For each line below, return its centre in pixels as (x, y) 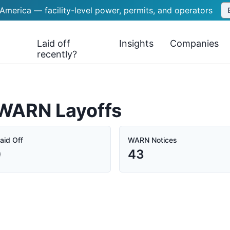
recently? (57, 54)
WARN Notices (152, 140)
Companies (195, 43)
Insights (137, 43)
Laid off (54, 43)
